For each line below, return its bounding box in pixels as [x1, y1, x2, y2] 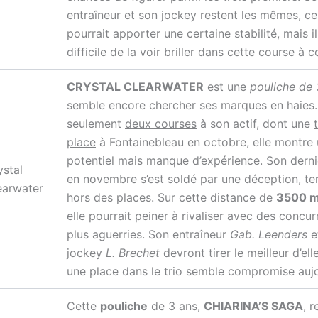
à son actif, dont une [197, 116, 314, 131]
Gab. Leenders [230, 227, 307, 242]
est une [204, 79, 250, 94]
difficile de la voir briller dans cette [67, 45, 258, 60]
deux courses [125, 116, 197, 131]
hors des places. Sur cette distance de [67, 190, 276, 205]
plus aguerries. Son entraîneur [67, 227, 230, 242]
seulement [67, 116, 125, 131]
